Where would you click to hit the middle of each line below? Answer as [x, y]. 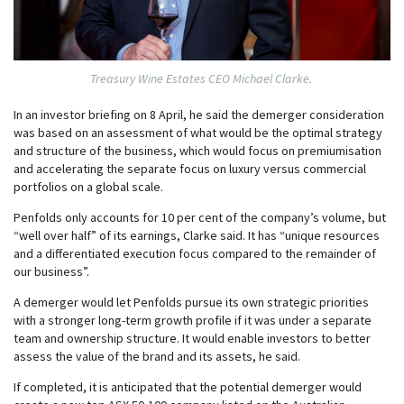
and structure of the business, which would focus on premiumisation [197, 150]
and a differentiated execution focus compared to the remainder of [195, 253]
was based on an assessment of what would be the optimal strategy [198, 132]
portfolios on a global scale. [88, 186]
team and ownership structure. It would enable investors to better [192, 338]
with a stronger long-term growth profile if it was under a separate [193, 320]
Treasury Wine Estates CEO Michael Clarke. [202, 78]
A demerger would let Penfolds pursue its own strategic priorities [191, 302]
